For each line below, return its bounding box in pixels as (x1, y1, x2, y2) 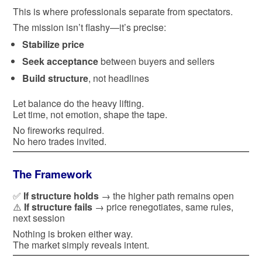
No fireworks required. (13, 123, 104, 137)
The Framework (13, 166, 92, 182)
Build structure (22, 71, 88, 85)
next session (13, 211, 65, 225)
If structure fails (24, 199, 92, 213)
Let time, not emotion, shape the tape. (13, 107, 167, 121)
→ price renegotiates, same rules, (92, 199, 233, 213)
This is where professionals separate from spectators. (13, 4, 233, 18)
